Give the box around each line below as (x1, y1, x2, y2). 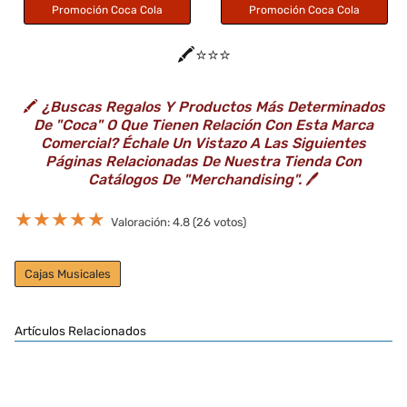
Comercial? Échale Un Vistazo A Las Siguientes (41, 134, 366, 152)
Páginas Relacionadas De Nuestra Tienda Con (45, 152, 362, 170)
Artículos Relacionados (15, 323, 146, 338)
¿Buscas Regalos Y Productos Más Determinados (41, 97, 385, 115)
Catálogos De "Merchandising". (88, 170, 302, 188)
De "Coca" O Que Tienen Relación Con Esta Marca (34, 115, 373, 134)
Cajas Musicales (25, 266, 111, 281)
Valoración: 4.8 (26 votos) (111, 214, 246, 229)
